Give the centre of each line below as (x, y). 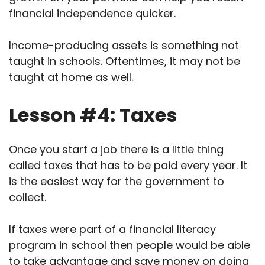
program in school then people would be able (130, 245)
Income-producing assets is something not (124, 45)
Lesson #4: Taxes (93, 115)
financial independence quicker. (94, 13)
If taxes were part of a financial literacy (112, 229)
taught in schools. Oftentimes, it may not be (125, 61)
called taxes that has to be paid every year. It (128, 165)
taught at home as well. (71, 77)
